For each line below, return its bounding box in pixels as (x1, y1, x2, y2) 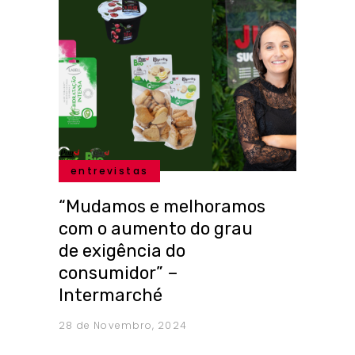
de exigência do (59, 240, 185, 262)
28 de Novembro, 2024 (59, 319, 187, 333)
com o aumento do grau (59, 218, 253, 240)
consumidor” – (59, 262, 178, 284)
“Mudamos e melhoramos (59, 196, 265, 218)
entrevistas (71, 164, 149, 178)
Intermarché (59, 284, 162, 307)
